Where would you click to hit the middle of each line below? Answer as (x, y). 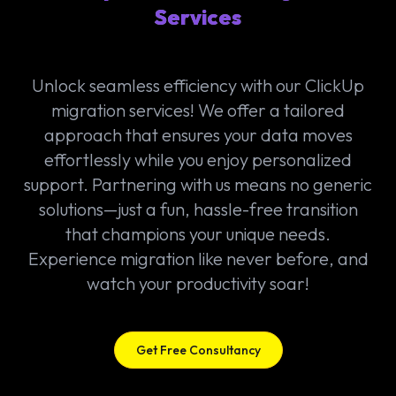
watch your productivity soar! (198, 283)
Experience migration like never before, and (198, 258)
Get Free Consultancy (198, 350)
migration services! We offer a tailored (198, 110)
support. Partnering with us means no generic (198, 184)
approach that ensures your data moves (198, 134)
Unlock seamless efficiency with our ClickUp (198, 85)
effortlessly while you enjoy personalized (198, 159)
